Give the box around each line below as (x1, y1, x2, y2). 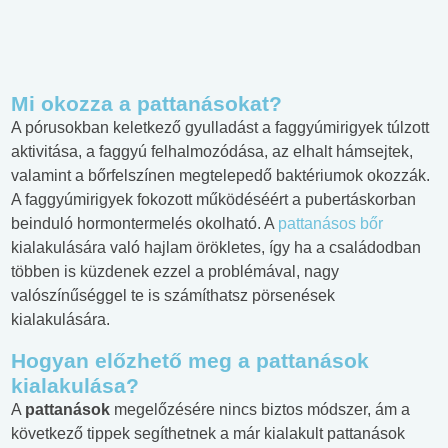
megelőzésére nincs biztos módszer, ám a (110, 401, 410, 419)
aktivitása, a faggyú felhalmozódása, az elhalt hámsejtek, (11, 143, 413, 161)
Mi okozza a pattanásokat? (11, 92, 282, 116)
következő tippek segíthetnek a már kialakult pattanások (11, 425, 405, 443)
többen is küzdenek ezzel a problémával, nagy (11, 263, 339, 281)
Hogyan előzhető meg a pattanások (11, 349, 369, 373)
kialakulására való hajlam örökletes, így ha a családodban (11, 239, 421, 257)
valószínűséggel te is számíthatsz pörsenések (11, 287, 335, 305)
